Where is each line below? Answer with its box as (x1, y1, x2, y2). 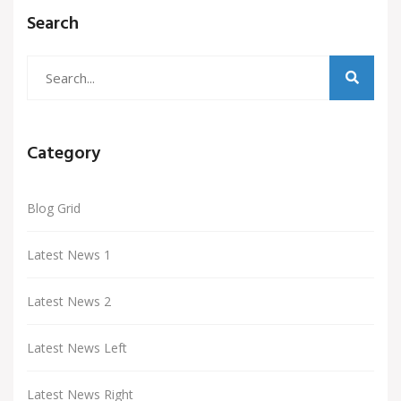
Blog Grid (27, 199, 81, 217)
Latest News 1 (27, 245, 111, 263)
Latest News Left (27, 338, 127, 356)
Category (27, 139, 100, 168)
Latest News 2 (27, 292, 111, 310)
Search (27, 9, 79, 38)
